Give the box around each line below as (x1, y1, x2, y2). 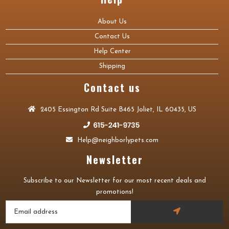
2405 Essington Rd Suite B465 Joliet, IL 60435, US (38, 106, 196, 113)
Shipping (99, 63, 125, 70)
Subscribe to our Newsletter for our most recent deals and (23, 177, 206, 184)
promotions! (96, 189, 133, 195)
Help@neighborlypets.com (75, 137, 158, 144)
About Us (97, 18, 127, 25)
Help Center (93, 48, 131, 55)
